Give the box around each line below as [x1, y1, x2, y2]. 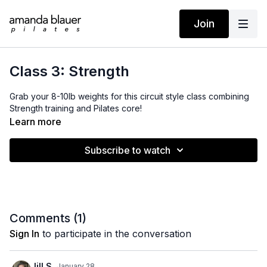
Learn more [10, 116, 61, 128]
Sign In [10, 228, 39, 240]
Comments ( [10, 211, 77, 225]
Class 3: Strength [10, 63, 129, 80]
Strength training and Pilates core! [10, 103, 142, 113]
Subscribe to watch [85, 144, 170, 156]
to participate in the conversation [39, 228, 191, 240]
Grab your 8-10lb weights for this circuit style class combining [10, 91, 249, 101]
